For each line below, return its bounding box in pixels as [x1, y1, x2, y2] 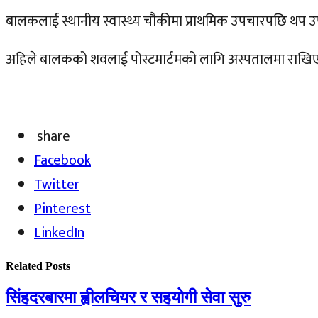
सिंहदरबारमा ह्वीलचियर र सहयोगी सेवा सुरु [6, 287, 251, 308]
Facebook [34, 148, 91, 172]
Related [6, 259, 45, 272]
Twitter [34, 172, 79, 197]
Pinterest [34, 196, 91, 221]
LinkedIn [34, 220, 84, 245]
